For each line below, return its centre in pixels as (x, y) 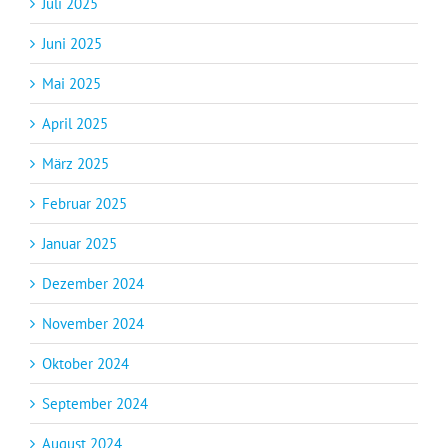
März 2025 (75, 163)
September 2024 (95, 403)
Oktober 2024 (85, 363)
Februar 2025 (84, 203)
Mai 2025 (71, 83)
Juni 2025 (72, 43)
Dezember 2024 (93, 283)
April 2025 (75, 123)
